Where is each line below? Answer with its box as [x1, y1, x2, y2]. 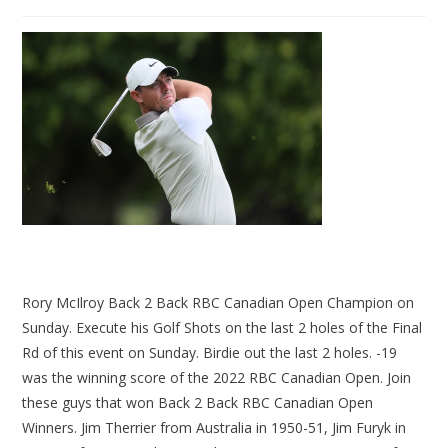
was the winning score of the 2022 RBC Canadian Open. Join [22, 367, 412, 387]
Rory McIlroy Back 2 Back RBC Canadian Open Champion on [22, 292, 415, 312]
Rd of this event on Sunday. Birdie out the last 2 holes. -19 [22, 342, 398, 362]
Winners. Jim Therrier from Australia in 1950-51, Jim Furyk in [22, 417, 407, 437]
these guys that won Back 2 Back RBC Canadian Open [22, 392, 374, 412]
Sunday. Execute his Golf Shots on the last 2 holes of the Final [22, 317, 423, 337]
